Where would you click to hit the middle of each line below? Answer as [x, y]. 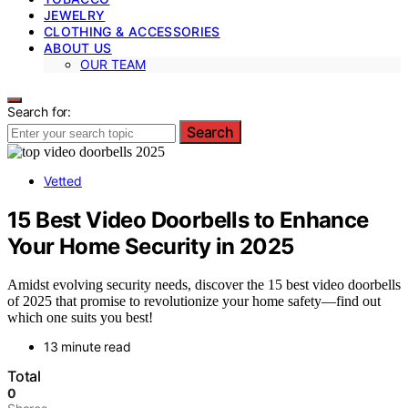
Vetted [63, 180]
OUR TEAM [113, 64]
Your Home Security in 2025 [151, 246]
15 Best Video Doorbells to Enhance [188, 219]
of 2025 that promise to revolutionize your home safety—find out [194, 301]
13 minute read [87, 347]
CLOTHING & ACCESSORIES [132, 31]
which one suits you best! [80, 318]
